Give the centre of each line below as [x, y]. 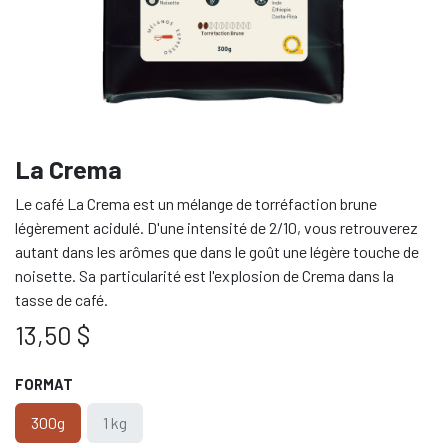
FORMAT [44, 384]
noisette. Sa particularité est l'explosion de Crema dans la [204, 275]
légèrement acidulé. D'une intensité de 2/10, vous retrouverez [216, 227]
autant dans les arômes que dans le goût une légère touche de [217, 251]
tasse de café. [61, 299]
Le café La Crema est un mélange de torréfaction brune [196, 203]
